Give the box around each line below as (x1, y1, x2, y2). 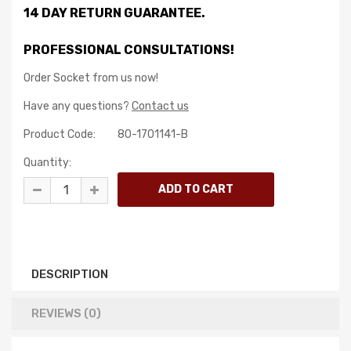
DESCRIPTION (31, 267, 108, 281)
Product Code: (24, 128, 96, 141)
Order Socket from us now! (24, 71, 158, 85)
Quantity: (24, 156, 71, 169)
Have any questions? (24, 100, 132, 113)
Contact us (132, 100, 189, 113)
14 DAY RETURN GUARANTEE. (24, 5, 205, 20)
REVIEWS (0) (31, 306, 101, 320)
